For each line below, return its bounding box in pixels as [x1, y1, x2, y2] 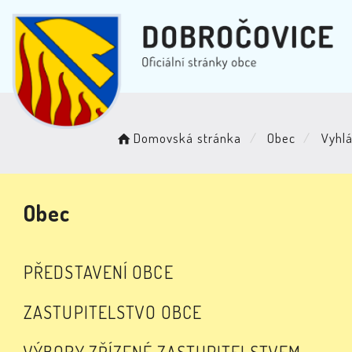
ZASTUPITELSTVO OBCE [24, 301, 202, 323]
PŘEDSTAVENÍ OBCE [24, 261, 174, 283]
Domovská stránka [133, 130, 242, 146]
